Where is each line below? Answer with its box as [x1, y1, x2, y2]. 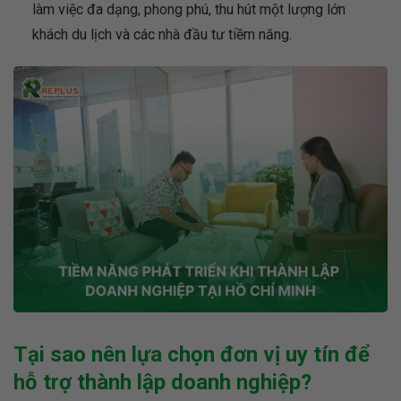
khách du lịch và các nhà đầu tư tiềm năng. [31, 26, 292, 44]
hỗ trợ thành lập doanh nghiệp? [13, 369, 311, 395]
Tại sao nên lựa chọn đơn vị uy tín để [13, 341, 370, 367]
